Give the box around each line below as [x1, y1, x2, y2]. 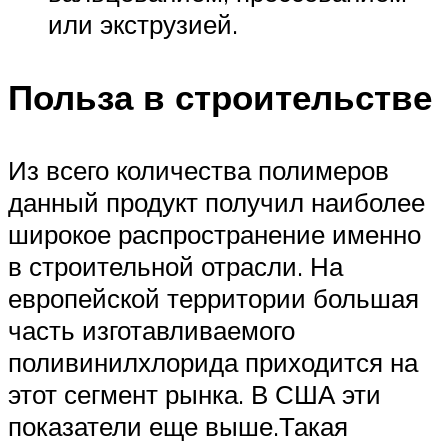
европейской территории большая [8, 282, 419, 315]
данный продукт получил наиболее [8, 186, 425, 219]
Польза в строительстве [8, 75, 432, 120]
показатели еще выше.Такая [8, 410, 348, 443]
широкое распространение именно [8, 218, 421, 251]
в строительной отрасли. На [8, 250, 343, 283]
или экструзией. [48, 7, 238, 40]
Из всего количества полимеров [8, 154, 389, 187]
